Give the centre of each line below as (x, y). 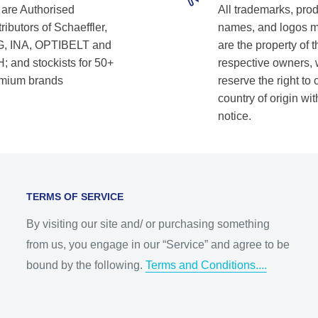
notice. (235, 116)
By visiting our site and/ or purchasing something (148, 224)
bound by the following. (86, 265)
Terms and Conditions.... (206, 265)
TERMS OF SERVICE (75, 197)
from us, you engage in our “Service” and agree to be (158, 244)
